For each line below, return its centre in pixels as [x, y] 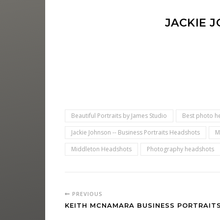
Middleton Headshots [101, 149]
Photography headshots [180, 149]
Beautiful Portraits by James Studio [119, 116]
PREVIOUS [86, 194]
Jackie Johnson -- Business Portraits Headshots [136, 132]
